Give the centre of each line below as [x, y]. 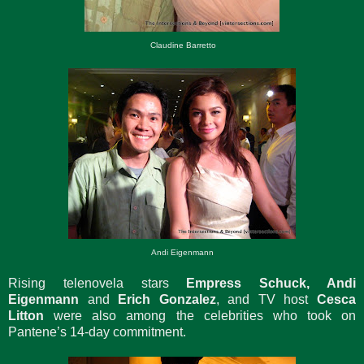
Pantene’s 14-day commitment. [100, 331]
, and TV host [266, 299]
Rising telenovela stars [97, 283]
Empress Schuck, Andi [271, 283]
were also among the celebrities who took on [205, 315]
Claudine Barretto [182, 45]
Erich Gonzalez [162, 299]
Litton [31, 315]
